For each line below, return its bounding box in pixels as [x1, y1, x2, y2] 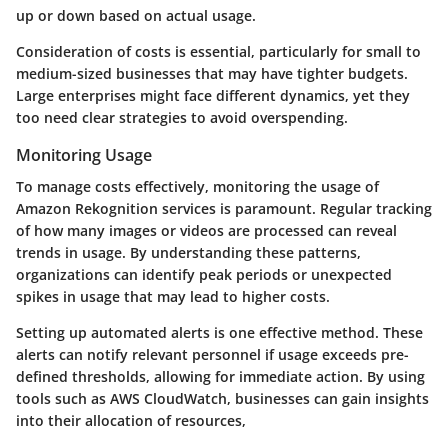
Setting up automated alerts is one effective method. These [16, 323, 423, 343]
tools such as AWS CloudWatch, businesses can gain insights [16, 389, 429, 409]
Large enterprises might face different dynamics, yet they [16, 86, 410, 106]
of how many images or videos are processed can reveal [16, 221, 397, 241]
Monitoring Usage [16, 144, 152, 167]
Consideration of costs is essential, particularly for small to [16, 42, 421, 62]
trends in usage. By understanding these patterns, [16, 243, 361, 263]
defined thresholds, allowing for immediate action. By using [16, 367, 425, 387]
